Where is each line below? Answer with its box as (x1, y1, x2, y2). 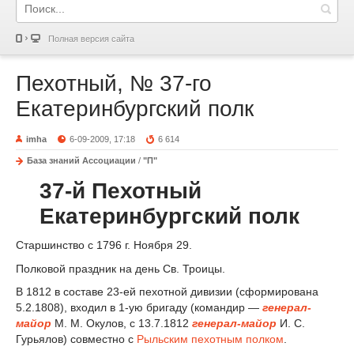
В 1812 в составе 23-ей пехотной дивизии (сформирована (16, 285, 318, 299)
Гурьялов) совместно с (16, 333, 137, 346)
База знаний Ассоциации (27, 156, 136, 165)
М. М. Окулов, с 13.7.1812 (51, 317, 192, 330)
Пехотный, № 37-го (16, 71, 212, 96)
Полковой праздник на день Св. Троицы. (16, 262, 225, 275)
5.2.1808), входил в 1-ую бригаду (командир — (16, 301, 262, 314)
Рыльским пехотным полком (137, 333, 284, 346)
